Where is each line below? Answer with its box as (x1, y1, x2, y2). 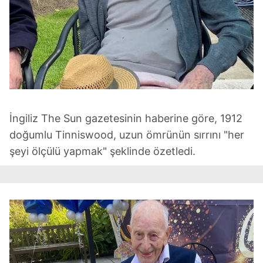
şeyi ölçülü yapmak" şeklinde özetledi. (9, 145, 195, 158)
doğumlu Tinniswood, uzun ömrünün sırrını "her (9, 129, 244, 141)
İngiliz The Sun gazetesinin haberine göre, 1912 (9, 112, 242, 125)
